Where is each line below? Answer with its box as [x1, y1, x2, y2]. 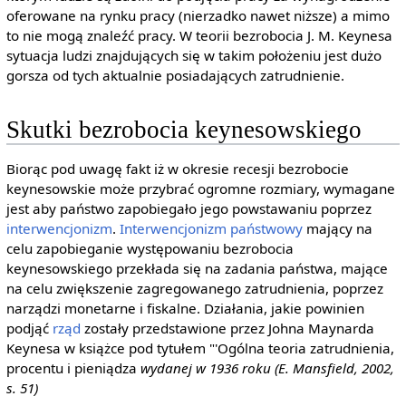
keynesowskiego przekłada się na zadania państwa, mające [5, 259, 388, 278]
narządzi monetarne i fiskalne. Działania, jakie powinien [5, 299, 364, 318]
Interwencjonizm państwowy [119, 219, 303, 238]
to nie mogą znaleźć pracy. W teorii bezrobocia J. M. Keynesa [5, 25, 392, 44]
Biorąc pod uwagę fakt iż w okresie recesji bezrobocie [5, 159, 349, 179]
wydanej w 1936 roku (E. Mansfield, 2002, [136, 359, 394, 378]
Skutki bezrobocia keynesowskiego [5, 116, 362, 144]
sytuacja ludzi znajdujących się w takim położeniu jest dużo [5, 45, 382, 64]
